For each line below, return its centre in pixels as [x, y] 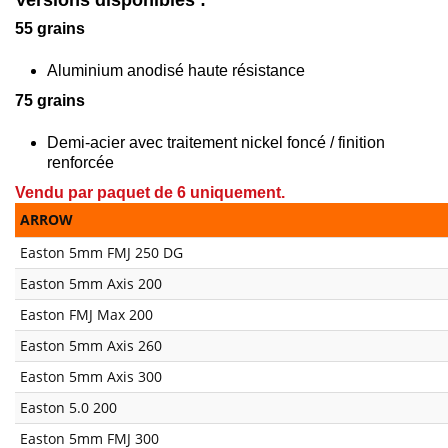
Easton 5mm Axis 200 [91, 283]
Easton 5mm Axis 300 [91, 376]
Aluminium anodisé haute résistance [176, 70]
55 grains [50, 28]
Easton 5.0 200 [68, 407]
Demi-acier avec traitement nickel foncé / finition [216, 142]
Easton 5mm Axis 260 [91, 345]
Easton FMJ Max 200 [86, 314]
